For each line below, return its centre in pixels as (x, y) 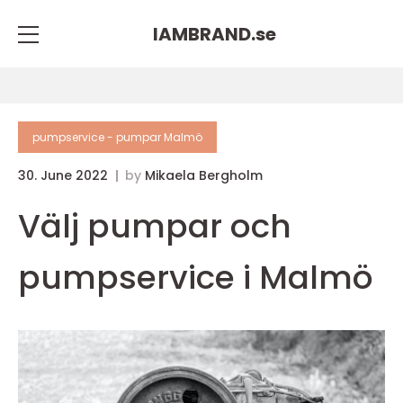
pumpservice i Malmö (196, 278)
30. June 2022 (65, 175)
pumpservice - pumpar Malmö (117, 137)
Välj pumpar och (155, 226)
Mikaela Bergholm (204, 175)
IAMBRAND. (204, 34)
